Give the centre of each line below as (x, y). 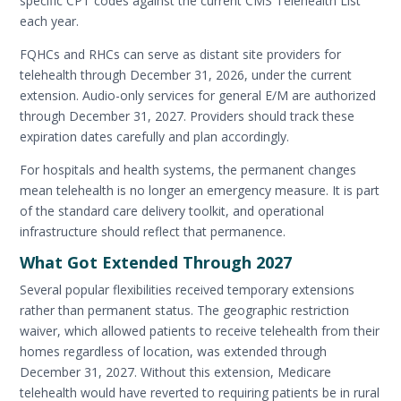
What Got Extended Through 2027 (156, 262)
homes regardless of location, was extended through (174, 351)
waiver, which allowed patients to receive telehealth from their (200, 330)
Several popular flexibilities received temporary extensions (188, 289)
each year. (50, 21)
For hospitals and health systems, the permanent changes (188, 169)
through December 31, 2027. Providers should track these (188, 115)
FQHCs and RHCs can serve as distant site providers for (181, 54)
